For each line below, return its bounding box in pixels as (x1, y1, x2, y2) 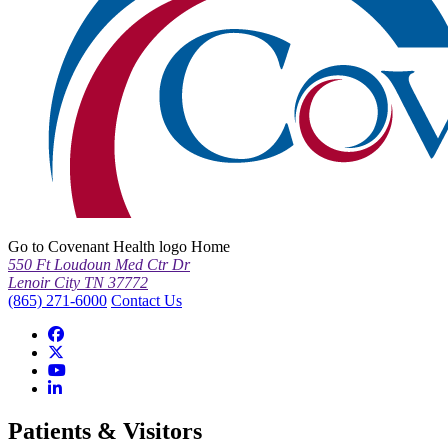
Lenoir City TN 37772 (8, 273, 148, 291)
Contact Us (111, 291, 182, 309)
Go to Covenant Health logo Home (8, 237, 230, 255)
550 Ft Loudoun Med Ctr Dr (8, 255, 190, 273)
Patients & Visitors (8, 417, 202, 444)
